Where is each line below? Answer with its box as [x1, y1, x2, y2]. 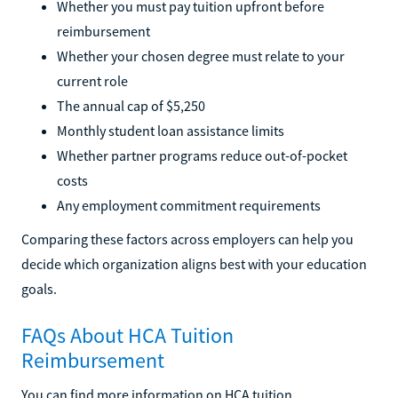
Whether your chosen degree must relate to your [57, 46, 345, 65]
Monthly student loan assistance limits [57, 121, 284, 139]
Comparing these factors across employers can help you [21, 229, 354, 248]
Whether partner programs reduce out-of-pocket [57, 146, 347, 164]
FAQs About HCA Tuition [21, 321, 234, 349]
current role [57, 71, 128, 90]
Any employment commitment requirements [57, 195, 321, 214]
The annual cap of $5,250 [57, 96, 205, 115]
